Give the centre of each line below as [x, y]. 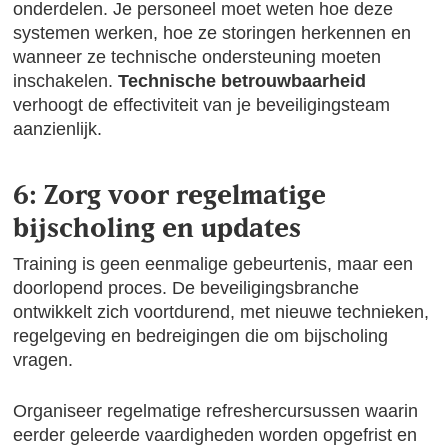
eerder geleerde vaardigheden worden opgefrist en [215, 435]
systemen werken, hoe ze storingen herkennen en [212, 33]
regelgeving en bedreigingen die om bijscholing [201, 336]
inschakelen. [66, 81]
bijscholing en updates [157, 227]
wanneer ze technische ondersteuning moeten [197, 57]
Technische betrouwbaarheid [242, 81]
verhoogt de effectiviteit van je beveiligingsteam [202, 105]
